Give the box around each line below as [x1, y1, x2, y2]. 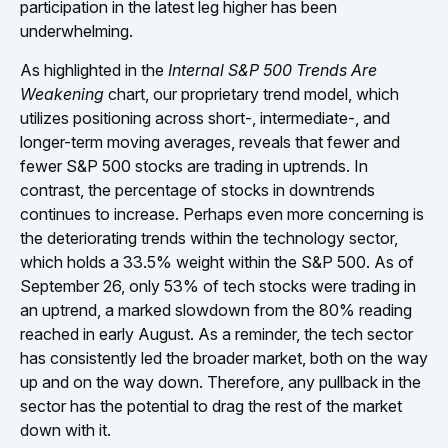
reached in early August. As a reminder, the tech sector [20, 324, 413, 345]
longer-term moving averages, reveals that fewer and [20, 132, 400, 153]
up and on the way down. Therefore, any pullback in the [20, 372, 421, 393]
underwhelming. [20, 21, 133, 42]
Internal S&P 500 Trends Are [168, 60, 377, 81]
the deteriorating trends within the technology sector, [20, 228, 398, 249]
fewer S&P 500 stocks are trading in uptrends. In [20, 156, 368, 177]
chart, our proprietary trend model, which [104, 84, 399, 105]
